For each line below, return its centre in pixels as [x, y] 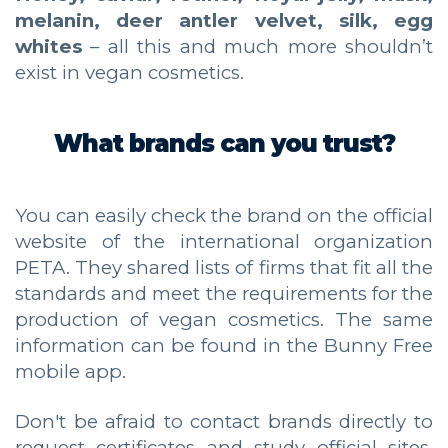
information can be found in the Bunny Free [224, 345]
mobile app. [70, 371]
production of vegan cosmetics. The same [224, 319]
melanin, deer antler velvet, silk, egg [224, 20]
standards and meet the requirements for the [224, 293]
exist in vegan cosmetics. [129, 72]
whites [48, 46]
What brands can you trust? [224, 143]
